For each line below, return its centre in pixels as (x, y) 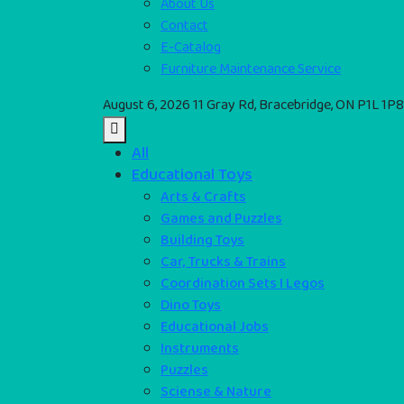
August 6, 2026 (147, 105)
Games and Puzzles (221, 218)
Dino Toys (191, 305)
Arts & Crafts (203, 197)
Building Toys (202, 240)
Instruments (200, 348)
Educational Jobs (215, 326)
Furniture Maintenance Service (251, 69)
